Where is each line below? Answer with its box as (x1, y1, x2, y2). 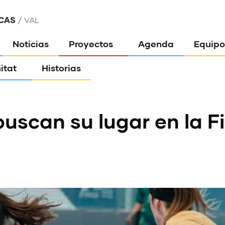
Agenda (138, 38, 174, 49)
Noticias (13, 38, 49, 49)
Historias (42, 62, 81, 73)
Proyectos (69, 38, 114, 49)
